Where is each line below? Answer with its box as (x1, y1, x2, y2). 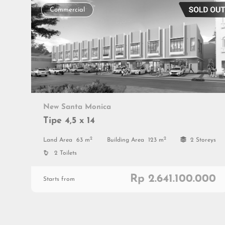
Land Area (43, 137, 72, 143)
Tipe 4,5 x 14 (43, 116, 95, 126)
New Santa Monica (43, 103, 111, 111)
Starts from (43, 176, 75, 182)
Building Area (106, 137, 144, 143)
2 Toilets (54, 150, 77, 156)
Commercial (50, 6, 85, 13)
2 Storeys (190, 137, 216, 143)
